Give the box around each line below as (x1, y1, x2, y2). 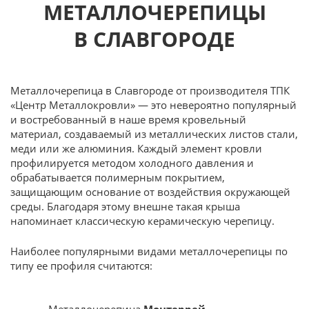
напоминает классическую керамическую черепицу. (10, 214, 275, 228)
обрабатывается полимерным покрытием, (10, 170, 225, 184)
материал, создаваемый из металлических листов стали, (10, 127, 298, 141)
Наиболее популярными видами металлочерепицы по (10, 243, 288, 258)
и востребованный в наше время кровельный (10, 112, 246, 126)
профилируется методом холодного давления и (10, 156, 254, 170)
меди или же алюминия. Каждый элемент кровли (10, 141, 262, 155)
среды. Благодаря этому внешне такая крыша (10, 199, 240, 213)
